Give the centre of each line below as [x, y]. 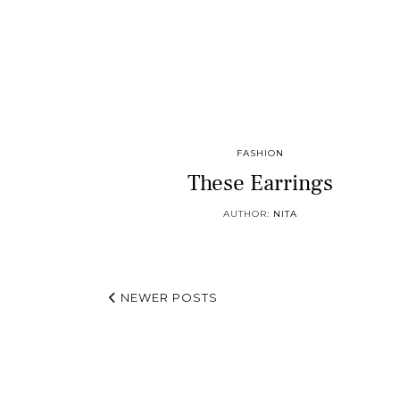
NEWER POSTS [167, 297]
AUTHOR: [249, 214]
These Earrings [261, 183]
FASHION [261, 153]
